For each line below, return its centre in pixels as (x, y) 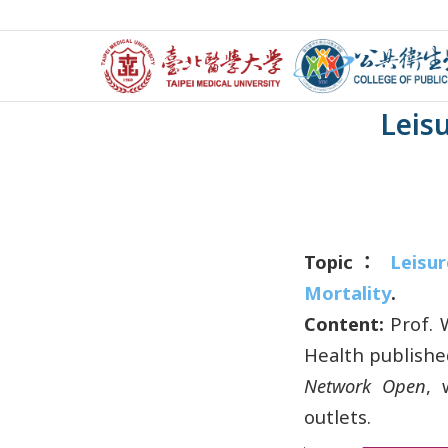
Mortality (347, 292)
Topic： (342, 261)
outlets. (337, 416)
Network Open (365, 385)
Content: (343, 323)
